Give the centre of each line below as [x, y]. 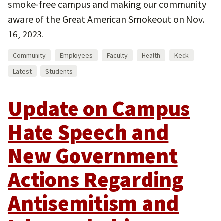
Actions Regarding [96, 179]
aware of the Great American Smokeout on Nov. [106, 19]
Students [59, 71]
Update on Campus [99, 108]
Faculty [117, 55]
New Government [93, 156]
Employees [76, 55]
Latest [22, 71]
